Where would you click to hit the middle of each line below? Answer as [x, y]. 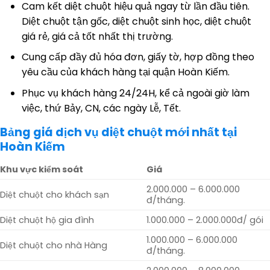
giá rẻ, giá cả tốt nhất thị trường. [97, 36]
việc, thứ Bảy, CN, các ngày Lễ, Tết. [101, 108]
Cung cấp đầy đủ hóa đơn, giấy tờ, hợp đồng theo [138, 57]
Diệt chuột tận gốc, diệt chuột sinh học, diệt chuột [136, 21]
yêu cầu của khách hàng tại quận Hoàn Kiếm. [125, 72]
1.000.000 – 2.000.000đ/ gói [205, 220]
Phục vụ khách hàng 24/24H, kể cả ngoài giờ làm [135, 93]
